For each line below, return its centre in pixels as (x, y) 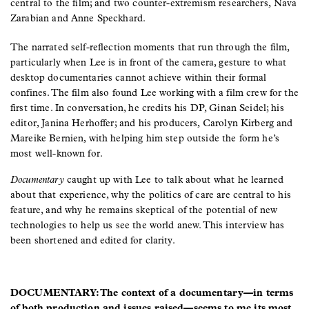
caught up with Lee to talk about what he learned (175, 179)
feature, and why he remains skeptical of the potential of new (144, 210)
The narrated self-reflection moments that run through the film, (150, 47)
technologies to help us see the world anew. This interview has (148, 225)
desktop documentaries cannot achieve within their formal (139, 77)
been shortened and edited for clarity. (93, 240)
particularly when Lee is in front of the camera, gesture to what (149, 62)
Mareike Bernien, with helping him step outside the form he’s (145, 138)
